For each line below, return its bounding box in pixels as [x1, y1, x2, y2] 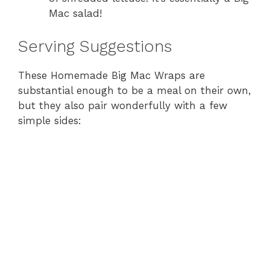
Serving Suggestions [18, 36, 172, 56]
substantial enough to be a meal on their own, [18, 84, 251, 96]
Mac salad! [49, 7, 102, 20]
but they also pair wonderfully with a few [18, 99, 227, 111]
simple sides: [18, 114, 81, 127]
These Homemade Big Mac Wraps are [18, 69, 205, 81]
